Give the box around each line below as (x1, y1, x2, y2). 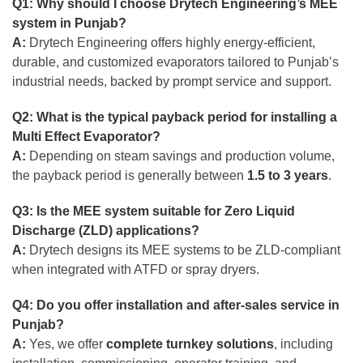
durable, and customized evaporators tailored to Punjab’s (12, 54, 339, 69)
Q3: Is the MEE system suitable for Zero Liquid (12, 203, 295, 218)
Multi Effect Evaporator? (12, 129, 160, 143)
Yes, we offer (26, 336, 106, 351)
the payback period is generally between (12, 168, 247, 182)
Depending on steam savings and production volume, (26, 148, 335, 163)
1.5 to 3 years (247, 168, 328, 182)
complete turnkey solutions (106, 336, 274, 351)
